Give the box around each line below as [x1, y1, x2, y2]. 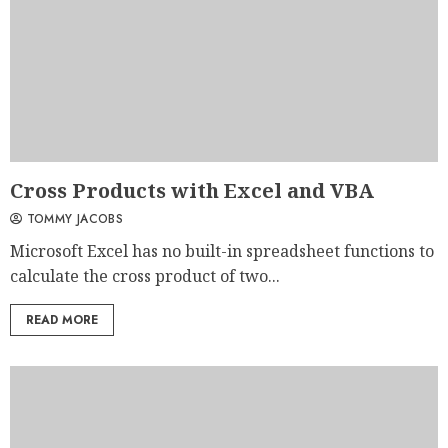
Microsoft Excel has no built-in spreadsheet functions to [10, 240, 434, 263]
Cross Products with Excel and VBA [10, 177, 374, 205]
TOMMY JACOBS [22, 210, 124, 229]
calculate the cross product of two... [10, 265, 280, 288]
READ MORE [26, 311, 98, 330]
